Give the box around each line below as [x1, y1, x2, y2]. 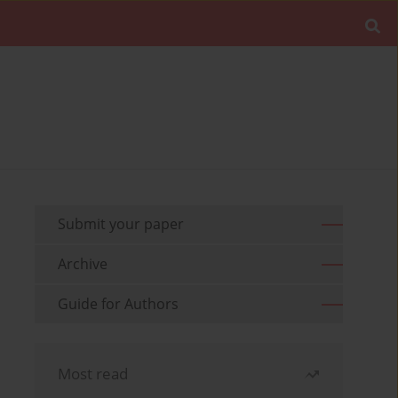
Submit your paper [58, 214, 185, 235]
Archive [58, 254, 108, 275]
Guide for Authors [58, 294, 179, 314]
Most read [58, 363, 129, 385]
